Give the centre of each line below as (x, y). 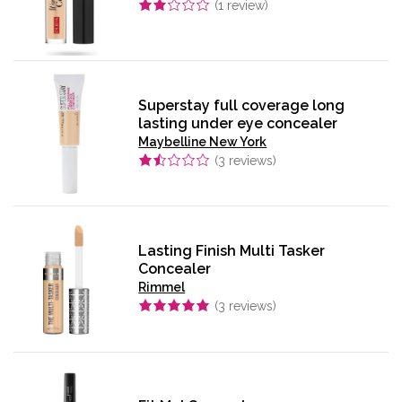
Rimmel (162, 288)
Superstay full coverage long (242, 105)
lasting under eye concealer (238, 123)
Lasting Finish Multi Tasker (232, 251)
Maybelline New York (203, 141)
